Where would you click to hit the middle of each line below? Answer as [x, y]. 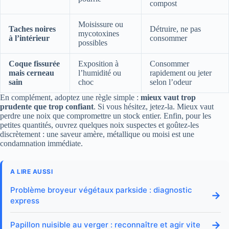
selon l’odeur [171, 82]
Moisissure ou [101, 24]
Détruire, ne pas [175, 29]
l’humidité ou [100, 73]
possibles [93, 42]
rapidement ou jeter [181, 73]
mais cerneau [31, 73]
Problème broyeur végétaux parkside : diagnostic [101, 190]
